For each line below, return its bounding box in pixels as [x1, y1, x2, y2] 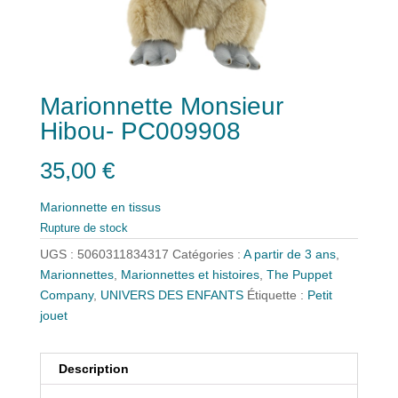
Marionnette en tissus [39, 199, 161, 214]
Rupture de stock [39, 220, 128, 235]
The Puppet [266, 267, 332, 282]
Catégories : [171, 246, 243, 261]
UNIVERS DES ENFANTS [99, 287, 243, 302]
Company [39, 287, 93, 302]
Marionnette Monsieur [39, 92, 283, 121]
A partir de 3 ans [243, 246, 336, 261]
